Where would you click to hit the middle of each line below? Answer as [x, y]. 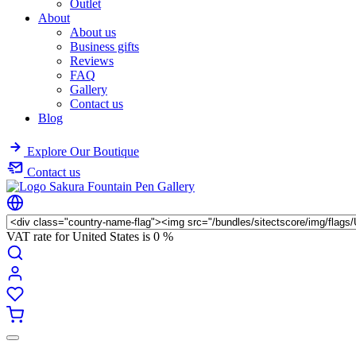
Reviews [92, 61]
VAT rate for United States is [80, 237]
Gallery [89, 90]
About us [93, 33]
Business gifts [104, 47]
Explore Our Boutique [81, 152]
